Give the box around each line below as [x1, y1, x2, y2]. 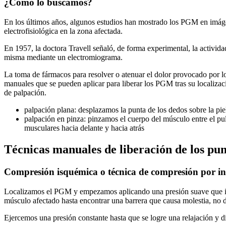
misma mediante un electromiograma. [4, 53, 123, 62]
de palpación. [4, 88, 46, 97]
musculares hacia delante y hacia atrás [24, 124, 144, 133]
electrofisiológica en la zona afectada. [4, 27, 123, 36]
